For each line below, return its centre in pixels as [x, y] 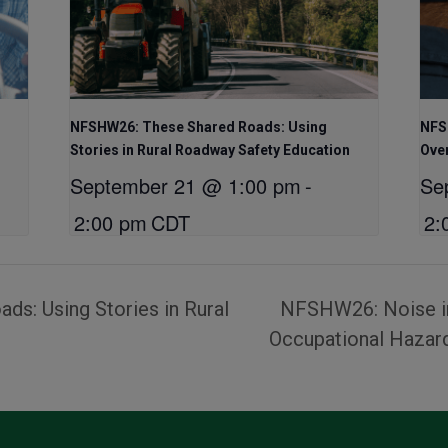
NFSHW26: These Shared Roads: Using [199, 127]
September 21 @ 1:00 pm [186, 186]
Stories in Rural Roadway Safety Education [210, 150]
